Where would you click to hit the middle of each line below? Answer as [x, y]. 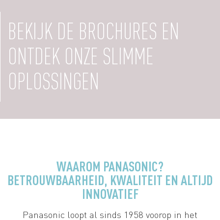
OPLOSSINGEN [54, 82]
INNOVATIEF [110, 194]
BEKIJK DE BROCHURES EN [94, 32]
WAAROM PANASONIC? [110, 166]
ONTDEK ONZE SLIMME [81, 57]
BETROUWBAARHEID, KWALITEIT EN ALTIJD [110, 180]
